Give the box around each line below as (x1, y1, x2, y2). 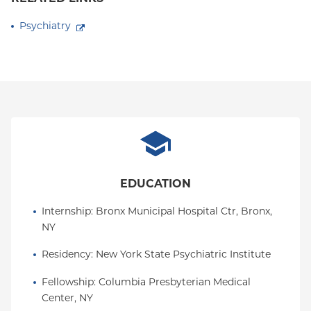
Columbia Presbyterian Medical (99, 276, 251, 288)
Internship (42, 205, 91, 217)
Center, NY (42, 292, 93, 304)
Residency (42, 248, 91, 260)
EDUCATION (120, 177, 191, 190)
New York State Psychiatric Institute (96, 248, 271, 260)
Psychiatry (19, 19, 71, 32)
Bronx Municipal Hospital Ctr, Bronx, (96, 205, 272, 217)
